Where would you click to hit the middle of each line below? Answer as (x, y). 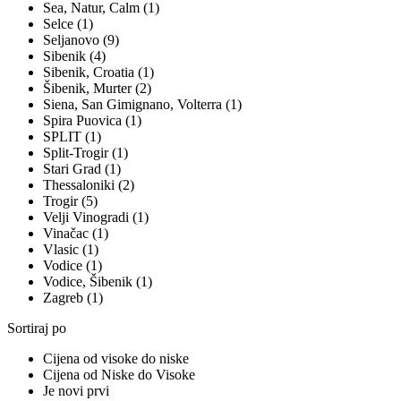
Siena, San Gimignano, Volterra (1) (142, 105)
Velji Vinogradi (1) (96, 218)
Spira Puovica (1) (92, 121)
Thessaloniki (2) (89, 185)
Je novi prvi (76, 391)
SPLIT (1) (72, 137)
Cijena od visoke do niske (116, 359)
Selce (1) (68, 24)
